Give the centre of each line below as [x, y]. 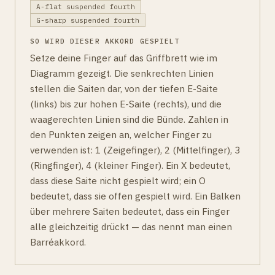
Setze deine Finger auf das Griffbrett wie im [124, 58]
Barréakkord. [58, 242]
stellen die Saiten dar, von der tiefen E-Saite [124, 89]
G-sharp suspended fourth [87, 21]
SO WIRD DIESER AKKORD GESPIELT [105, 41]
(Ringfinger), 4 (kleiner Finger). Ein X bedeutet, [130, 165]
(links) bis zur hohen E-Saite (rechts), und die [126, 104]
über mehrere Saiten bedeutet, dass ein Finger [130, 211]
